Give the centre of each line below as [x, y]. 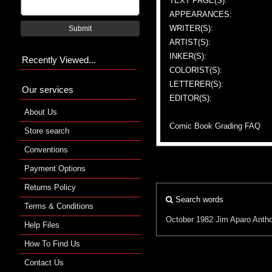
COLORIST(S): [196, 70]
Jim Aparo [233, 219]
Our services [48, 89]
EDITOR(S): [191, 98]
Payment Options [55, 168]
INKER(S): [188, 56]
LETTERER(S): [196, 84]
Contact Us [44, 262]
